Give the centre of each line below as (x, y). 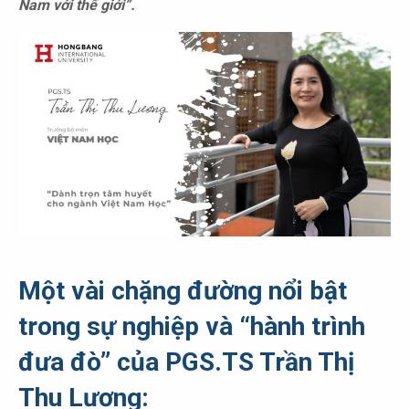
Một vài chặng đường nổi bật (183, 290)
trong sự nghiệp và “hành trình (192, 326)
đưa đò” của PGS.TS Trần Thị (186, 362)
